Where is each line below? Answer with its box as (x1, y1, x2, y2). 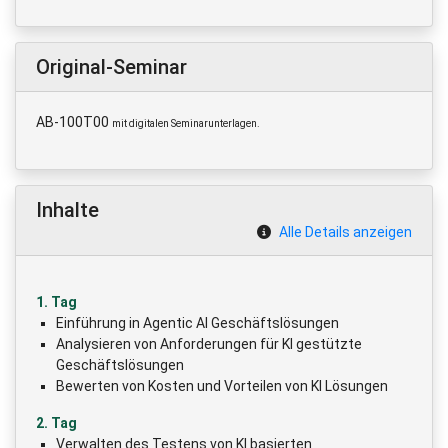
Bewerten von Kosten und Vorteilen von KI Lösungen (56, 377, 388, 394)
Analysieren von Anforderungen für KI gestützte (56, 335, 362, 352)
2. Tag (36, 414, 77, 431)
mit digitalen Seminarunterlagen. (112, 117, 260, 129)
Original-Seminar (36, 54, 187, 79)
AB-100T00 (36, 113, 112, 130)
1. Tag (36, 293, 77, 310)
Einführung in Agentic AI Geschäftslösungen (56, 314, 339, 331)
